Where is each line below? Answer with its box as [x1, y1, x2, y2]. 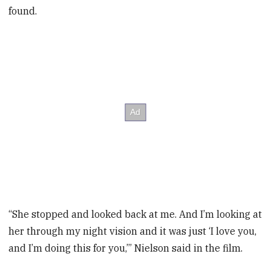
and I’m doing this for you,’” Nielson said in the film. [8, 241, 243, 254]
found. [8, 5, 38, 18]
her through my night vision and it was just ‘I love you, [8, 224, 257, 237]
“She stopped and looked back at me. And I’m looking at [8, 207, 263, 220]
